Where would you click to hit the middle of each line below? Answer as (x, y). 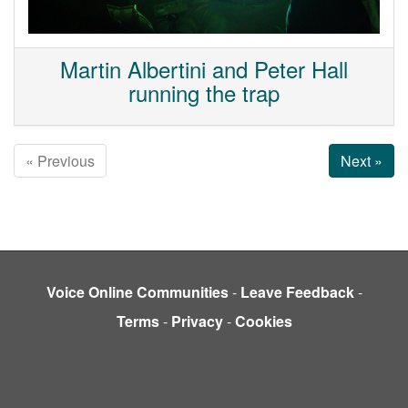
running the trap (204, 93)
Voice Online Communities (137, 291)
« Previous (60, 160)
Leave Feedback (297, 291)
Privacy (197, 321)
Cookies (263, 321)
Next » (361, 160)
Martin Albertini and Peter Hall (204, 69)
